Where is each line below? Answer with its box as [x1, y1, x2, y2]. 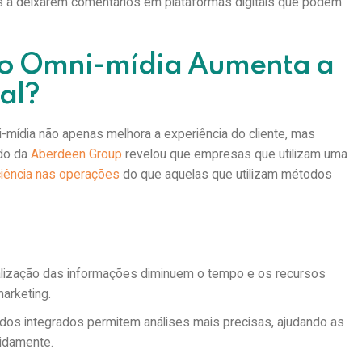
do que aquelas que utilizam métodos [120, 166, 333, 183]
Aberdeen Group [31, 146, 123, 162]
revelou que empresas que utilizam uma [122, 146, 348, 162]
